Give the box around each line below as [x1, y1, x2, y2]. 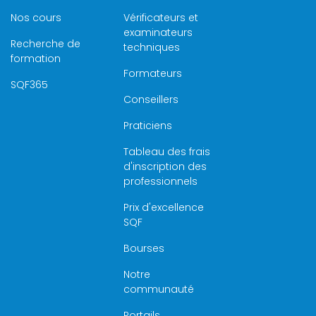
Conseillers [123, 92, 178, 107]
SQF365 [11, 77, 49, 92]
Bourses [123, 241, 164, 255]
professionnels [123, 174, 197, 188]
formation [11, 51, 61, 66]
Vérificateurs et [123, 10, 198, 25]
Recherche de [11, 36, 81, 51]
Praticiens [123, 118, 172, 133]
